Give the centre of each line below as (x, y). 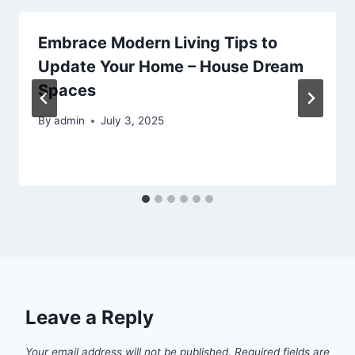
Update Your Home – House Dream (171, 66)
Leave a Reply (90, 318)
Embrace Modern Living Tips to (158, 42)
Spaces (67, 90)
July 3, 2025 (133, 121)
